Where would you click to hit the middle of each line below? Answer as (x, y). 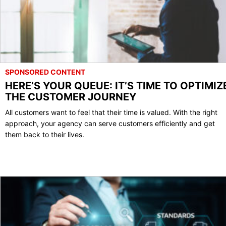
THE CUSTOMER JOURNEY (71, 97)
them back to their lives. (45, 134)
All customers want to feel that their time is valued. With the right (111, 112)
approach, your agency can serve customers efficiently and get (110, 123)
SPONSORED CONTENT (45, 72)
